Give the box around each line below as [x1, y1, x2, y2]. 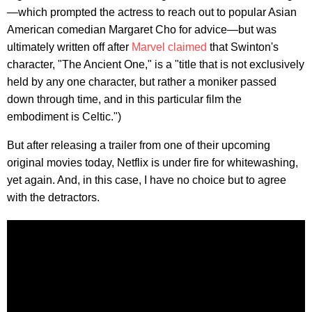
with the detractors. [7, 191, 100, 203]
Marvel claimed [132, 40, 207, 53]
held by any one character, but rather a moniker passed [7, 75, 276, 88]
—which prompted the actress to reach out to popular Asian [7, 6, 297, 18]
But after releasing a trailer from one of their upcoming [7, 139, 270, 151]
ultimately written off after [7, 40, 132, 53]
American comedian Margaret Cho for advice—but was [7, 23, 276, 36]
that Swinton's [207, 40, 279, 53]
